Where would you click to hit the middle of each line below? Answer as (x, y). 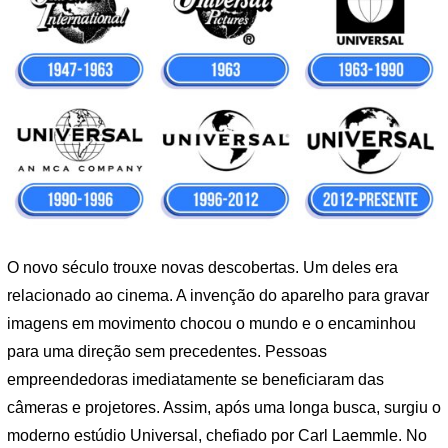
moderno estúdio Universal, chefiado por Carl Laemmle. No (217, 436)
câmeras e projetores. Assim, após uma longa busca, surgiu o (224, 408)
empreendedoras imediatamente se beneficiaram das (195, 380)
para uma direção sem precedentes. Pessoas (167, 352)
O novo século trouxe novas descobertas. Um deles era (202, 268)
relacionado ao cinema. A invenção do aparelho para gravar (218, 296)
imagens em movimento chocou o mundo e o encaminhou (211, 324)
